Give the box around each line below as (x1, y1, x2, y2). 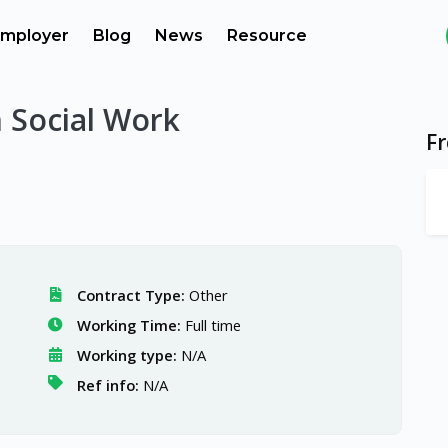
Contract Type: (76, 285, 185, 305)
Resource (226, 26, 307, 45)
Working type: (76, 345, 177, 365)
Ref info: (76, 375, 139, 395)
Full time (184, 315, 241, 335)
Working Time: (76, 315, 181, 335)
